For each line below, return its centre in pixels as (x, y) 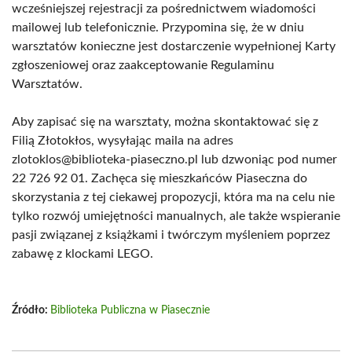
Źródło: (31, 310)
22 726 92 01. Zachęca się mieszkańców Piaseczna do (159, 178)
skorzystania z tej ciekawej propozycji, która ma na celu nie (173, 197)
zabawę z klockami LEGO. (82, 254)
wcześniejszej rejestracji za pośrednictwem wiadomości (164, 9)
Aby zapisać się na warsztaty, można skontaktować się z (165, 122)
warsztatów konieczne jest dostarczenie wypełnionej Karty (174, 46)
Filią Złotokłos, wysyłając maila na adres (123, 141)
